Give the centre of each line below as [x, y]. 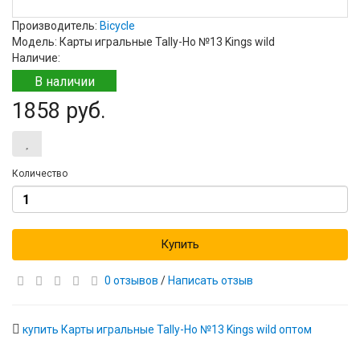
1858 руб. [59, 111]
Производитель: [56, 26]
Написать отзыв [211, 280]
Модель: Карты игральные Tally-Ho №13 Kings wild [143, 42]
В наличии [64, 82]
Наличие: [36, 58]
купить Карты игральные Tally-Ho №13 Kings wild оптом [167, 329]
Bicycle [117, 26]
